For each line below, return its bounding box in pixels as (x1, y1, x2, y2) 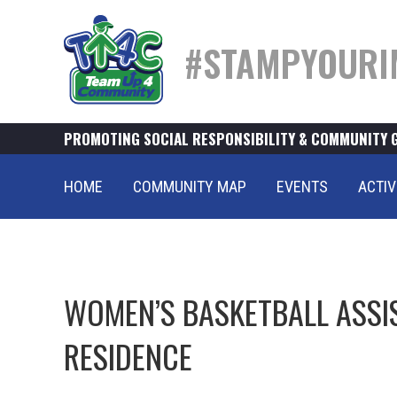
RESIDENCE (64, 332, 192, 379)
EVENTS (276, 177, 328, 196)
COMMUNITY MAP (133, 177, 246, 196)
